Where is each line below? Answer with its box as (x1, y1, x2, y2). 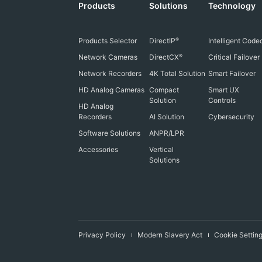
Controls (208, 96, 236, 105)
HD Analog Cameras (78, 85, 145, 94)
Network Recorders (78, 69, 142, 78)
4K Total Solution (149, 69, 205, 78)
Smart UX (208, 85, 239, 94)
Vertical (149, 145, 174, 154)
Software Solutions (78, 129, 141, 137)
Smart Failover (208, 69, 256, 78)
